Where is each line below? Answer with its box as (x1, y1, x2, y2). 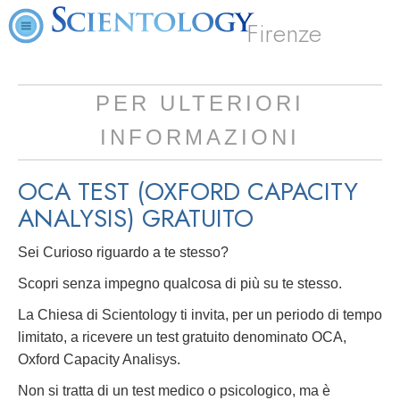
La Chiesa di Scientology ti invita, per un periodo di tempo (18, 307, 382, 322)
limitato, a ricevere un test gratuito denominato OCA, (18, 329, 346, 345)
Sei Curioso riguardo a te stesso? (18, 245, 229, 260)
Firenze (246, 15, 322, 52)
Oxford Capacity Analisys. (18, 352, 180, 367)
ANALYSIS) (18, 200, 142, 237)
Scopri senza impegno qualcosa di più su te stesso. (18, 276, 342, 291)
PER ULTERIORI (96, 91, 304, 115)
